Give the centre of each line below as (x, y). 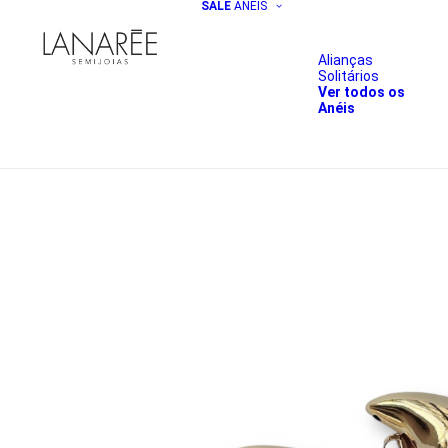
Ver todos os (361, 92)
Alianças (345, 60)
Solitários (348, 76)
